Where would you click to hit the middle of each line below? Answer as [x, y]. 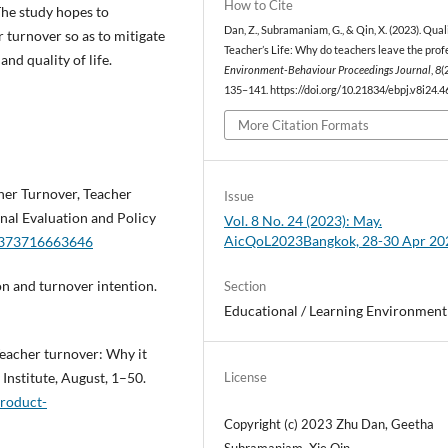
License [246, 377]
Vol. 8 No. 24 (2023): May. [303, 221]
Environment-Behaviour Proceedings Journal [328, 69]
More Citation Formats [304, 125]
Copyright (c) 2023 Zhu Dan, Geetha [329, 424]
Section [245, 286]
